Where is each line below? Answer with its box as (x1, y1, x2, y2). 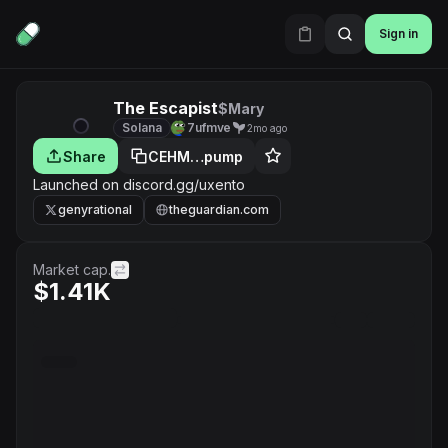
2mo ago (247, 122, 288, 134)
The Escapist (113, 98, 218, 118)
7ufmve (187, 120, 232, 135)
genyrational (58, 202, 132, 217)
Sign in (379, 26, 418, 41)
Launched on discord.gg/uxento (33, 176, 245, 193)
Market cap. (33, 261, 111, 278)
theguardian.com (169, 202, 269, 217)
